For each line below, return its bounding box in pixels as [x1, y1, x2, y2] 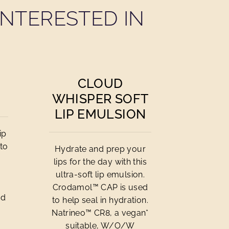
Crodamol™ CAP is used [52, 182, 148, 192]
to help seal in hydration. [52, 195, 148, 205]
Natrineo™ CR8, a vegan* [52, 208, 149, 218]
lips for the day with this [54, 157, 147, 167]
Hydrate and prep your [55, 144, 146, 154]
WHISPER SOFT [52, 91, 149, 106]
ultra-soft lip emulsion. [55, 170, 145, 179]
